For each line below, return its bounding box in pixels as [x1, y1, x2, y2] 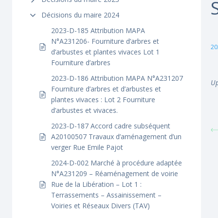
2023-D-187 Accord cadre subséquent [51, 121, 170, 130]
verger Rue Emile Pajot [51, 143, 123, 152]
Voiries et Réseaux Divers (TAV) [51, 201, 150, 210]
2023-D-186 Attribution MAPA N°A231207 [51, 73, 183, 83]
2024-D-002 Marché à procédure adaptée [51, 158, 182, 167]
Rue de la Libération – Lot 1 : [51, 180, 142, 189]
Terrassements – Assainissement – [51, 190, 162, 200]
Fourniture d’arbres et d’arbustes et [51, 84, 161, 93]
